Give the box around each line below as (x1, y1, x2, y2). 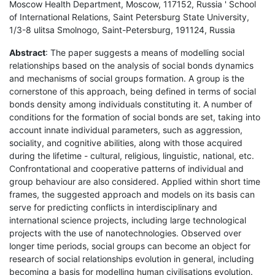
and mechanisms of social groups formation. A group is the (9, 72, 244, 83)
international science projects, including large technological (9, 214, 246, 225)
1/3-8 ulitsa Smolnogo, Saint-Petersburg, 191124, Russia (9, 24, 235, 35)
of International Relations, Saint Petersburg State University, (9, 11, 249, 22)
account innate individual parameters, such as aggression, (9, 124, 242, 135)
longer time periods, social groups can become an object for (9, 240, 250, 251)
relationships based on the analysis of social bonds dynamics (9, 60, 254, 71)
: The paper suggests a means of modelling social (45, 47, 244, 58)
